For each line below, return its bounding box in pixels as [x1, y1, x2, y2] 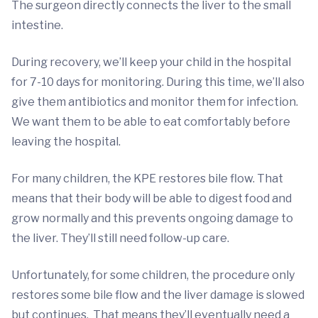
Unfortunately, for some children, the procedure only [11, 268, 295, 282]
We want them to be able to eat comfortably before [11, 115, 290, 128]
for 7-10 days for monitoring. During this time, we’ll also [11, 75, 305, 89]
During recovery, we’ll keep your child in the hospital [11, 55, 291, 69]
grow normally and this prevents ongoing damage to [11, 212, 293, 225]
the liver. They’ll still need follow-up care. [11, 231, 231, 245]
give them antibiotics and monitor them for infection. [11, 95, 298, 109]
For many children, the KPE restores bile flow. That [11, 172, 283, 185]
